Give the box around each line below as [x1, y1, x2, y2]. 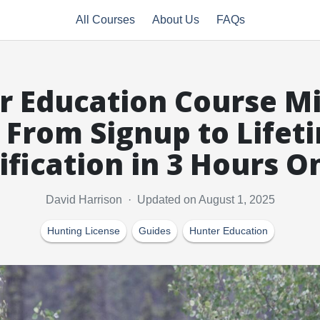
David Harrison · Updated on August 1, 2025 [45, 194, 275, 206]
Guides [138, 225, 171, 236]
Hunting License [46, 225, 120, 236]
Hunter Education [189, 225, 268, 236]
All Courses [75, 14, 135, 26]
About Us [151, 14, 199, 26]
